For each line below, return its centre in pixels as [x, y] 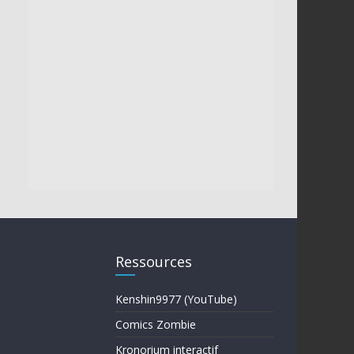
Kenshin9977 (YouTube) [176, 299]
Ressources [154, 261]
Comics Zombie [156, 324]
